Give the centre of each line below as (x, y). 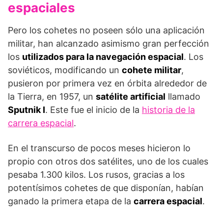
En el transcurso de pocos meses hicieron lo (99, 148)
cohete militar (151, 70)
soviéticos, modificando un (65, 70)
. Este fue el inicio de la (94, 110)
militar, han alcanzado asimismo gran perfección (109, 43)
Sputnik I (27, 110)
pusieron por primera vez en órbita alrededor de (107, 83)
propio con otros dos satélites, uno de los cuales (108, 161)
